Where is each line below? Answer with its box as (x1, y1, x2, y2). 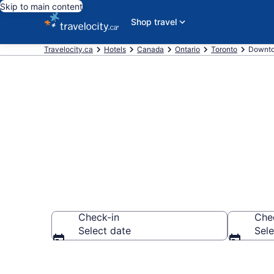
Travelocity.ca (44, 45, 93, 54)
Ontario (175, 45, 200, 54)
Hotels (104, 45, 126, 54)
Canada (137, 45, 164, 54)
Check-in (78, 211, 119, 223)
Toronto (211, 45, 237, 54)
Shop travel (130, 17, 177, 27)
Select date (78, 224, 131, 237)
